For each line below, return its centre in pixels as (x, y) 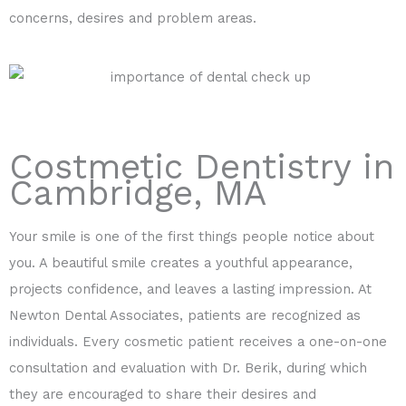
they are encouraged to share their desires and (163, 394)
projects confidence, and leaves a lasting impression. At (190, 289)
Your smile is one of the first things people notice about (192, 236)
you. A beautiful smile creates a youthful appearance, (181, 262)
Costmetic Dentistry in (202, 166)
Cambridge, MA (138, 192)
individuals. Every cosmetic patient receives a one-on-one (198, 341)
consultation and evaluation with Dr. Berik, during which (188, 367)
